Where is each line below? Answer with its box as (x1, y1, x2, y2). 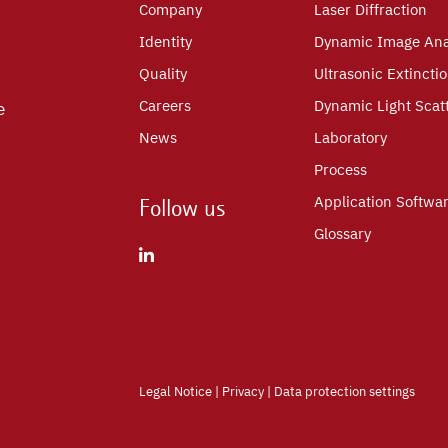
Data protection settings (274, 382, 415, 400)
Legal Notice (139, 382, 212, 400)
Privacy (222, 382, 264, 400)
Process (314, 160, 367, 180)
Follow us (139, 194, 226, 223)
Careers (139, 96, 191, 116)
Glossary (314, 224, 371, 244)
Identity (139, 32, 192, 52)
